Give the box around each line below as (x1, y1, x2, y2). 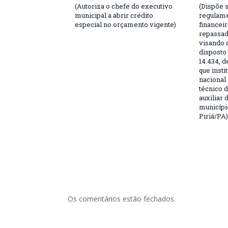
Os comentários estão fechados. (68, 193, 176, 204)
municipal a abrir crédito (75, 10, 153, 20)
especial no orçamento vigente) (75, 19, 176, 29)
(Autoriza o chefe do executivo (75, 1, 173, 11)
